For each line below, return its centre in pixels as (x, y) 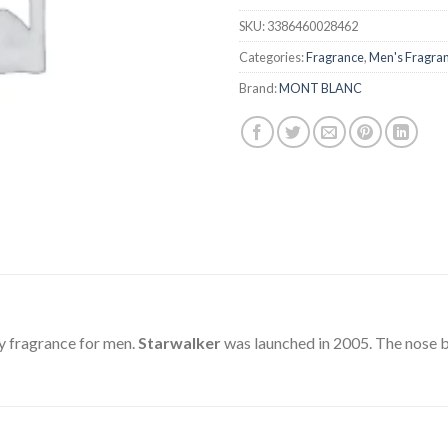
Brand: (259, 87)
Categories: (272, 56)
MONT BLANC (320, 87)
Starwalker (181, 342)
